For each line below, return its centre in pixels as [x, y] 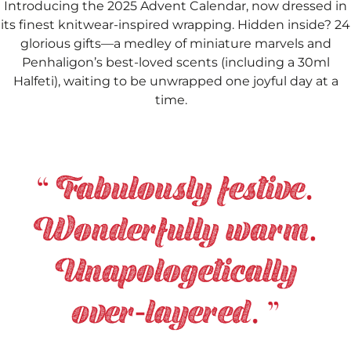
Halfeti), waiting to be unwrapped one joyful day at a [175, 81]
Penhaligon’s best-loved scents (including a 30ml [175, 62]
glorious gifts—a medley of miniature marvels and [175, 43]
